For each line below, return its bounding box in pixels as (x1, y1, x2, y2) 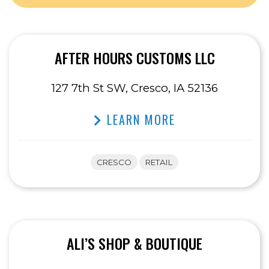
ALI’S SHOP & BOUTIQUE (67, 232, 202, 255)
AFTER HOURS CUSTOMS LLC (54, 47, 215, 69)
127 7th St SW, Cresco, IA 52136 (51, 81, 218, 95)
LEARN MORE (103, 110, 175, 129)
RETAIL (145, 157, 172, 168)
